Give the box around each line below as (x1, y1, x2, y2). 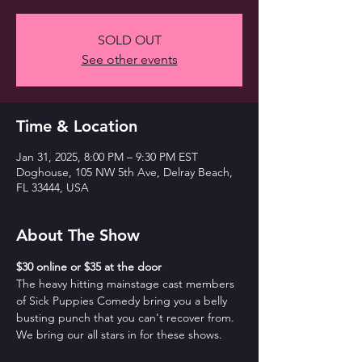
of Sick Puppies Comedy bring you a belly (16, 293, 230, 308)
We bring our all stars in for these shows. (16, 327, 222, 342)
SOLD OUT (97, 32, 162, 48)
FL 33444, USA (16, 180, 89, 195)
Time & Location (16, 116, 137, 136)
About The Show (16, 225, 140, 245)
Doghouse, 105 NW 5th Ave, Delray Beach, (16, 165, 233, 179)
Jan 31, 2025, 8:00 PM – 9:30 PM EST (16, 149, 198, 164)
